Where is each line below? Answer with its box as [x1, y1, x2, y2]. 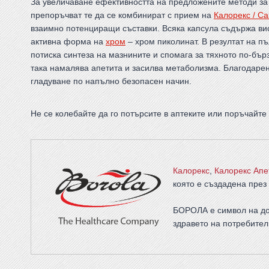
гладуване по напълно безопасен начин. [31, 76, 192, 86]
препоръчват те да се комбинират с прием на [31, 10, 214, 20]
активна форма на [31, 37, 106, 47]
